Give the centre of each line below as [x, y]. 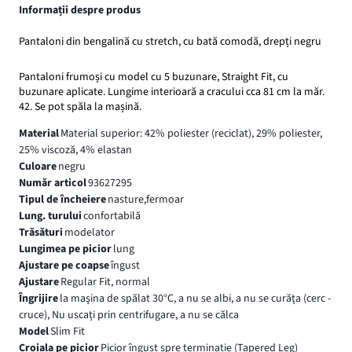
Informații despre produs [80, 11]
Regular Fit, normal [105, 282]
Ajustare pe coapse [64, 265]
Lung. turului [50, 216]
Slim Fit [67, 331]
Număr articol [53, 183]
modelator [89, 232]
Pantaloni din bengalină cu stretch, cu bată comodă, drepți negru [170, 41]
